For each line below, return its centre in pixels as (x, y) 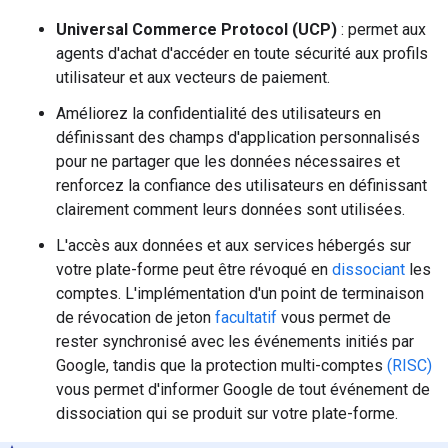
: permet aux (381, 29)
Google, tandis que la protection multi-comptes (221, 365)
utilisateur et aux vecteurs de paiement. (193, 77)
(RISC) (409, 365)
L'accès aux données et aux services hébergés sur (233, 245)
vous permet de (334, 317)
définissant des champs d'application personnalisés (238, 137)
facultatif (246, 317)
